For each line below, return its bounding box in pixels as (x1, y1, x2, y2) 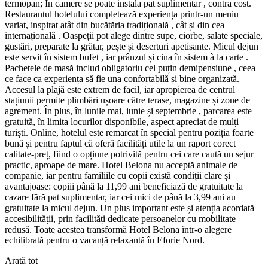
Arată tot (5, 255, 38, 266)
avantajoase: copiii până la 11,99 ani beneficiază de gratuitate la (5, 181, 243, 191)
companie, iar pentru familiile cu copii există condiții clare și (5, 170, 230, 181)
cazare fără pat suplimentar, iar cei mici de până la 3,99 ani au (5, 191, 236, 202)
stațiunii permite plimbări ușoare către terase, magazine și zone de (5, 95, 250, 105)
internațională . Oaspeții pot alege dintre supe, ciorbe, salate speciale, (5, 30, 263, 41)
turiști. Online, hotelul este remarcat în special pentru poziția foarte (5, 127, 254, 138)
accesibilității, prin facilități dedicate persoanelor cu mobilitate (5, 213, 236, 224)
